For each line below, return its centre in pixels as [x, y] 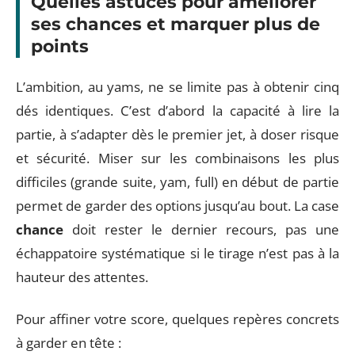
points [60, 46]
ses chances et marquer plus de [176, 24]
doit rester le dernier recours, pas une [201, 229]
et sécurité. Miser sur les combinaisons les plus [177, 158]
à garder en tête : [69, 342]
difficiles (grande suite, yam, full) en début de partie [177, 182]
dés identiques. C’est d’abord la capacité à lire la [177, 111]
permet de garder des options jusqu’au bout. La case [177, 206]
